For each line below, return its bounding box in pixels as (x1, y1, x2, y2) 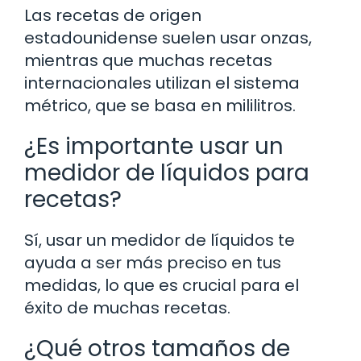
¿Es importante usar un (24, 131, 284, 163)
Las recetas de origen (24, 4, 201, 27)
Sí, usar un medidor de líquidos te (24, 229, 295, 252)
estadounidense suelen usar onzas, (24, 27, 312, 50)
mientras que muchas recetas (24, 49, 272, 73)
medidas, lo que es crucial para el (24, 274, 299, 297)
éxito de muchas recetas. (24, 297, 230, 320)
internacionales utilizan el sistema (24, 72, 300, 95)
